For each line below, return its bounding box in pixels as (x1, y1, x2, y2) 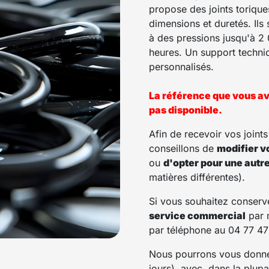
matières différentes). (149, 171, 245, 183)
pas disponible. (149, 103, 222, 116)
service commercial (149, 209, 246, 222)
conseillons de (149, 142, 217, 154)
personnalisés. (149, 60, 214, 73)
